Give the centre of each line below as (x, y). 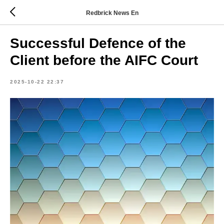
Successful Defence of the (98, 43)
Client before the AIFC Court (104, 60)
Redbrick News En (112, 13)
